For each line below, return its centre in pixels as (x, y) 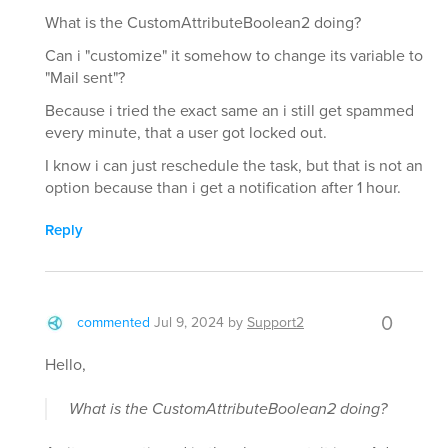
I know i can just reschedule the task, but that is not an (234, 166)
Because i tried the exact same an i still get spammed (229, 111)
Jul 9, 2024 (189, 323)
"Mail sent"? (85, 78)
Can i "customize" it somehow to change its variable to (234, 56)
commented (113, 323)
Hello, (65, 365)
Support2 (275, 323)
